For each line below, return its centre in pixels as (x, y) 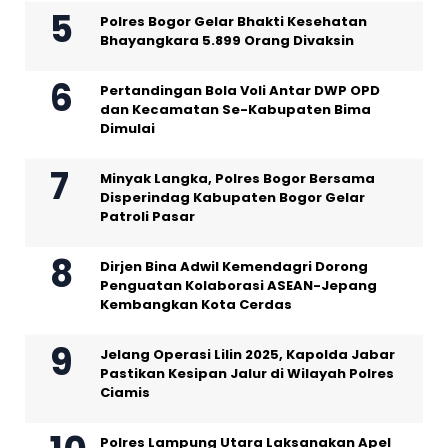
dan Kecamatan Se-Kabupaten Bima (235, 109)
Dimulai (127, 128)
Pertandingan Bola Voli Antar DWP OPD (240, 90)
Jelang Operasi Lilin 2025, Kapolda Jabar (247, 354)
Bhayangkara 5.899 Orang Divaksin (227, 40)
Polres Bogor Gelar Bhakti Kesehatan (233, 21)
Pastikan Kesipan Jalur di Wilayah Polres (247, 373)
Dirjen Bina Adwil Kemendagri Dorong (234, 266)
